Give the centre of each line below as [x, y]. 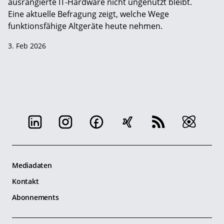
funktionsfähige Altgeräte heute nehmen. [85, 26]
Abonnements [35, 197]
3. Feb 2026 [27, 46]
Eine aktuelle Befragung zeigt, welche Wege [88, 14]
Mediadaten [32, 165]
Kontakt [25, 181]
